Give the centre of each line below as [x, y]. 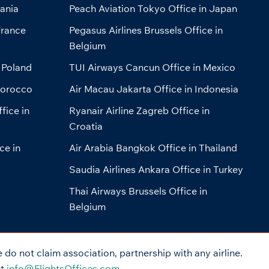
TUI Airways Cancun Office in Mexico [152, 68]
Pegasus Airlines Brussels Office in [146, 30]
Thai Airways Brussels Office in [138, 191]
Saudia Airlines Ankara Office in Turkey [156, 170]
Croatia [86, 126]
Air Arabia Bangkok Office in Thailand [153, 148]
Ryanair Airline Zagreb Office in [139, 111]
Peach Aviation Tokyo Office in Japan [153, 9]
